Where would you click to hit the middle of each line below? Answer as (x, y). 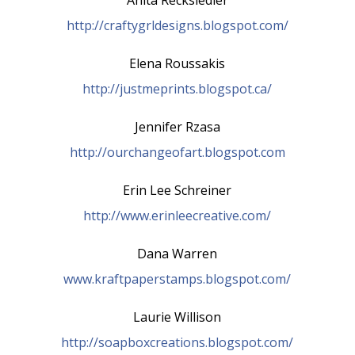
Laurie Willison (177, 317)
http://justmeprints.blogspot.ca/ (177, 88)
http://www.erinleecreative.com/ (177, 215)
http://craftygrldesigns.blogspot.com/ (177, 25)
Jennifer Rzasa (177, 126)
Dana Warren (177, 253)
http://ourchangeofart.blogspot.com (177, 152)
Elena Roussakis (177, 63)
